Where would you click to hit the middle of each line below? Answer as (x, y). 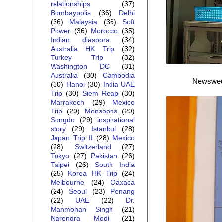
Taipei (60, 165)
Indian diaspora (80, 40)
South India (115, 165)
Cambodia (119, 76)
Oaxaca (123, 183)
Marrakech (67, 103)
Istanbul (103, 129)
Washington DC (80, 67)
